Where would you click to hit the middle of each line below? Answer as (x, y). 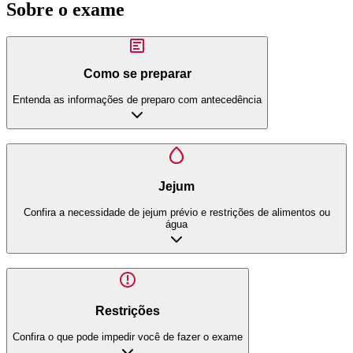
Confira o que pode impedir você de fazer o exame (128, 336)
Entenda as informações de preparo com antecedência (137, 99)
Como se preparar (137, 74)
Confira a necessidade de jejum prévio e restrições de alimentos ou (176, 212)
